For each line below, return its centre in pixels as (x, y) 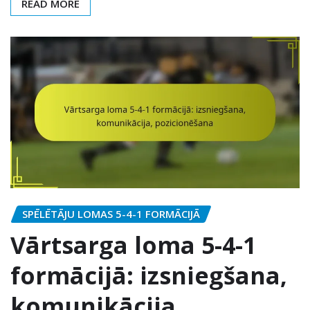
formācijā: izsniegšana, (149, 275)
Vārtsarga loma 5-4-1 (133, 245)
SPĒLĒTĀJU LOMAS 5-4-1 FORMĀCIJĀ (111, 213)
